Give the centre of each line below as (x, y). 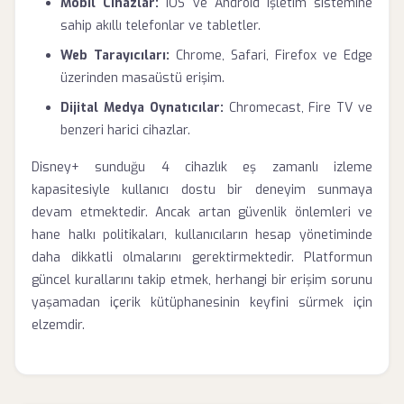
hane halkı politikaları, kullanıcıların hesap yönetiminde (202, 235)
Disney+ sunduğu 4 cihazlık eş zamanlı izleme (202, 167)
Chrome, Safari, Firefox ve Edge (271, 55)
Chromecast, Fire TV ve (298, 108)
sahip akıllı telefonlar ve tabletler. (161, 26)
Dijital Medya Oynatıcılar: (142, 108)
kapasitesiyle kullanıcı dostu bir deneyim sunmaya (202, 190)
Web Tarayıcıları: (115, 55)
